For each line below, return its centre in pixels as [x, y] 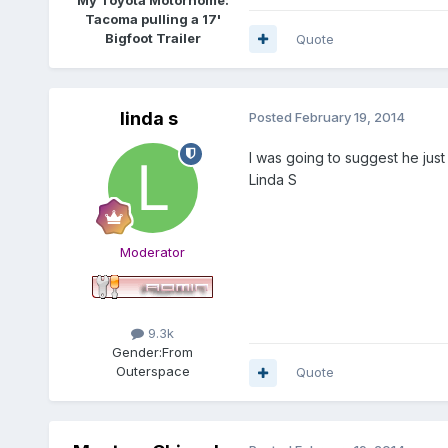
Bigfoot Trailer [152, 37]
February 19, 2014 [349, 116]
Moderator [153, 251]
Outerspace [152, 371]
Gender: [137, 352]
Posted [271, 116]
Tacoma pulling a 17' [152, 18]
